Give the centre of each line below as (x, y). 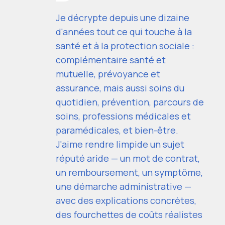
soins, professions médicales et (123, 116)
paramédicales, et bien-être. (117, 130)
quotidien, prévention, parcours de (130, 102)
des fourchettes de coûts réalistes (129, 214)
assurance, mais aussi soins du (120, 88)
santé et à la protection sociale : (125, 45)
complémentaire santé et (111, 60)
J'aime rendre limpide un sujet (120, 144)
